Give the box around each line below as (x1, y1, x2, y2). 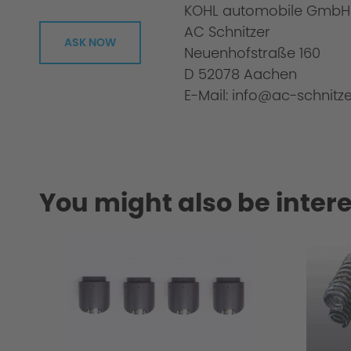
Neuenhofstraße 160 (184, 43, 320, 63)
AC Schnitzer (184, 22, 270, 42)
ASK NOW (64, 34, 116, 51)
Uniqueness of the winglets (55, 105, 247, 125)
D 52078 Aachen (184, 64, 297, 85)
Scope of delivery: (55, 10, 180, 31)
